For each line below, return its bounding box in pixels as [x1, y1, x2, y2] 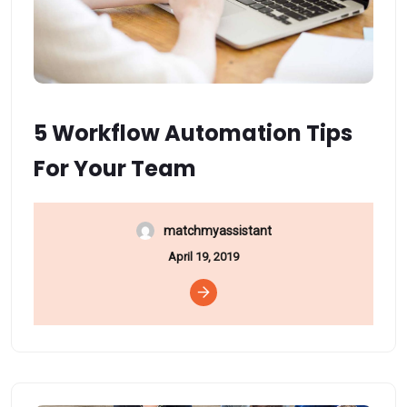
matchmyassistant [163, 223, 272, 238]
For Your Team [34, 154, 196, 184]
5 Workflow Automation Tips [34, 118, 352, 149]
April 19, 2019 [168, 249, 239, 263]
